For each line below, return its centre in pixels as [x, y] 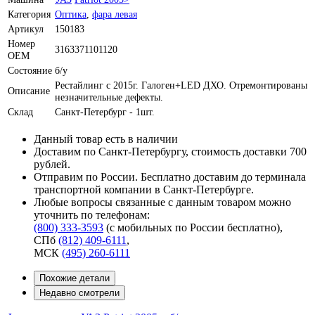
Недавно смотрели [79, 292]
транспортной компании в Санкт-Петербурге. [144, 189]
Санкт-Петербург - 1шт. [105, 111]
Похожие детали [75, 278]
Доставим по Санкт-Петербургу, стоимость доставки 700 [170, 151]
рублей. [52, 164]
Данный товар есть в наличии [106, 139]
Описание [29, 90]
